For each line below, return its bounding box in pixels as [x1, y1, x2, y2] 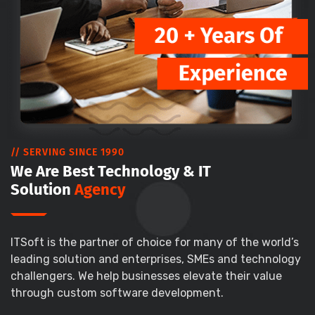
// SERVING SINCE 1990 [11, 146, 124, 158]
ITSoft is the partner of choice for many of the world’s [11, 235, 299, 249]
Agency [75, 179, 125, 199]
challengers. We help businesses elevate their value [11, 269, 282, 283]
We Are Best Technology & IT [11, 161, 211, 181]
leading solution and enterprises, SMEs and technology [11, 252, 301, 266]
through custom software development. [11, 285, 224, 300]
